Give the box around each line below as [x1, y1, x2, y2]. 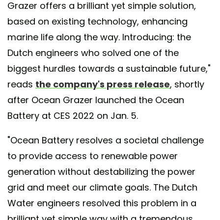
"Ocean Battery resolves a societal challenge [7, 134, 204, 146]
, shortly [170, 78, 204, 90]
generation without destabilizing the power [7, 165, 195, 178]
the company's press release [35, 78, 170, 90]
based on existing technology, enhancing [7, 15, 188, 27]
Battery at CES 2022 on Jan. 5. [7, 109, 138, 122]
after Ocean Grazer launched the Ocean [7, 93, 184, 106]
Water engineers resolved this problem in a [7, 196, 196, 209]
